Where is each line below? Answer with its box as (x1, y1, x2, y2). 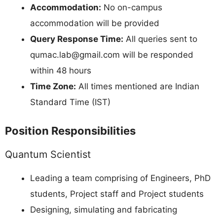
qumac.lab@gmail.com (30, 50, 120, 60)
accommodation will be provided (30, 18, 159, 29)
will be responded (120, 50, 193, 60)
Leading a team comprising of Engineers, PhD (30, 173, 211, 183)
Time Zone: (30, 81, 76, 92)
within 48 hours (30, 66, 91, 76)
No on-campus (101, 2, 162, 13)
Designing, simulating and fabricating (30, 204, 177, 215)
